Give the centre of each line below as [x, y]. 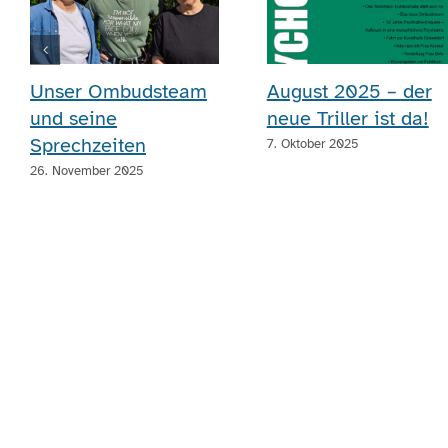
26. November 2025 [87, 170]
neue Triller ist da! [347, 118]
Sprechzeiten [88, 145]
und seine [73, 118]
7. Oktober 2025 [312, 143]
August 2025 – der [349, 91]
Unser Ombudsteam [118, 91]
